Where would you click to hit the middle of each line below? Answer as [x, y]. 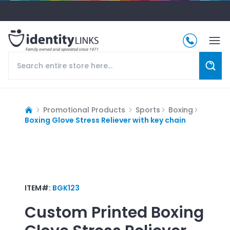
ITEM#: [39, 188]
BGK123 [66, 188]
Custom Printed [86, 212]
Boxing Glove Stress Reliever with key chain [105, 120]
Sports [148, 110]
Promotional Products [84, 110]
